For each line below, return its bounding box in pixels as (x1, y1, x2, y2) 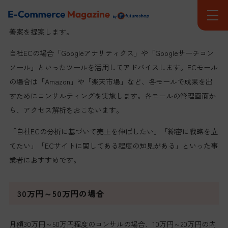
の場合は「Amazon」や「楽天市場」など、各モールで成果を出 (9, 76, 213, 87)
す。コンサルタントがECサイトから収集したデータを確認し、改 (9, 12, 218, 22)
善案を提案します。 (9, 26, 73, 37)
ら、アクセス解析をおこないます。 (9, 104, 123, 115)
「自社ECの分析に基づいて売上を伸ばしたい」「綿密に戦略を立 (9, 126, 218, 136)
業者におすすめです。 (9, 154, 80, 165)
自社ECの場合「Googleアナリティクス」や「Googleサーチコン (9, 47, 214, 58)
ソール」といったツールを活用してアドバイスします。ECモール (9, 62, 218, 72)
